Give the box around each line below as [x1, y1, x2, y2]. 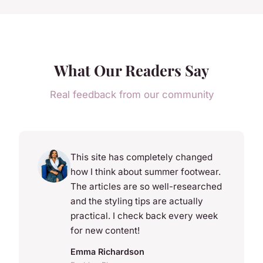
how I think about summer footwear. [70, 166, 221, 178]
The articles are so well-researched [70, 181, 222, 193]
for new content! [70, 225, 140, 237]
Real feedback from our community [49, 89, 214, 101]
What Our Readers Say [54, 60, 209, 80]
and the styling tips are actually [70, 195, 203, 207]
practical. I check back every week [70, 210, 218, 222]
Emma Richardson [70, 247, 144, 257]
